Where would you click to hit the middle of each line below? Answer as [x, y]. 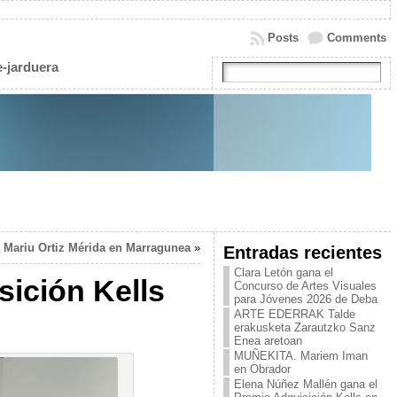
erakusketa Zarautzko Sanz [304, 327]
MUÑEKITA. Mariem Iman [300, 356]
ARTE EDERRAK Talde [294, 314]
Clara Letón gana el [283, 272]
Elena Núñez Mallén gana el [305, 384]
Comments [356, 38]
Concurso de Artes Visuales [305, 286]
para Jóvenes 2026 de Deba [305, 299]
